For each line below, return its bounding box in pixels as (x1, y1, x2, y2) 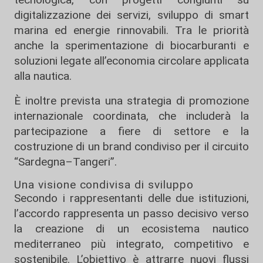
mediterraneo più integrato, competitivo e (14, 237, 249, 251)
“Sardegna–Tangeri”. (14, 155, 117, 168)
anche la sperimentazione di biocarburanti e (14, 39, 249, 52)
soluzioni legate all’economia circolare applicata (14, 54, 249, 68)
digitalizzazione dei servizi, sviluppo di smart (14, 8, 249, 22)
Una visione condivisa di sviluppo (14, 178, 194, 191)
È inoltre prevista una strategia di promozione (14, 94, 249, 107)
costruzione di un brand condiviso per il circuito (14, 140, 249, 153)
